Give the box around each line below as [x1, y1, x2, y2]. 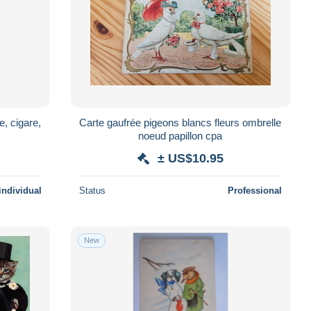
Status [78, 185, 106, 196]
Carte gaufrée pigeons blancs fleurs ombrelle [79, 116, 282, 128]
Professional [227, 185, 282, 196]
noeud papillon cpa [138, 129, 223, 142]
